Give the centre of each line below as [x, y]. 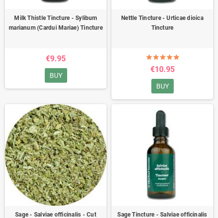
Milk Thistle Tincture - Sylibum [56, 18]
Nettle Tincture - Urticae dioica [162, 18]
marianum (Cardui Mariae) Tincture [56, 28]
